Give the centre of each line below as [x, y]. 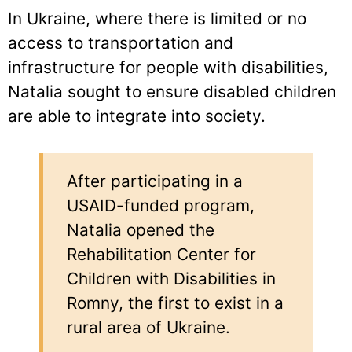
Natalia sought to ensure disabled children [172, 91]
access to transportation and [121, 42]
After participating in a [155, 181]
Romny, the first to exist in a [175, 302]
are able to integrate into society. [137, 115]
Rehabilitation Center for [161, 254]
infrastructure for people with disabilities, [168, 67]
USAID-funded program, [161, 205]
